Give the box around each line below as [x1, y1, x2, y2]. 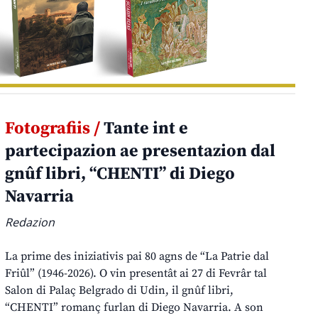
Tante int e [100, 117, 189, 139]
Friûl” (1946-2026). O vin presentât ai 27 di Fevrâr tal [5, 265, 268, 280]
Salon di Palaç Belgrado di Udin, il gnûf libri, [5, 283, 234, 297]
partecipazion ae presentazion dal [5, 140, 276, 162]
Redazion [5, 214, 55, 230]
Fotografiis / [5, 117, 101, 139]
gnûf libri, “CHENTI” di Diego [5, 163, 236, 185]
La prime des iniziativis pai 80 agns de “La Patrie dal [5, 248, 270, 263]
